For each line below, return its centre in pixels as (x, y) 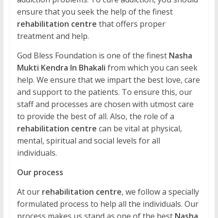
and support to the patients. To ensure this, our (104, 92)
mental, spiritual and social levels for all (88, 141)
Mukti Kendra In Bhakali (61, 68)
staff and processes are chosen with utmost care (105, 104)
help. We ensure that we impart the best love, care (108, 80)
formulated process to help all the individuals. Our (108, 204)
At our (29, 192)
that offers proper (131, 24)
